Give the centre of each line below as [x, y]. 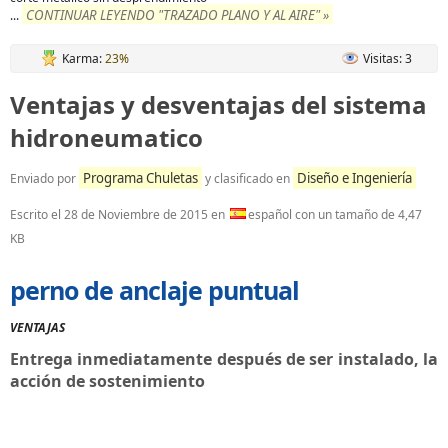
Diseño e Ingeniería [354, 178]
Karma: [83, 58]
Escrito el [37, 214]
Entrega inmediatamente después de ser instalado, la [224, 359]
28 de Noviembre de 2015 [136, 214]
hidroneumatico [106, 137]
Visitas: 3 [387, 58]
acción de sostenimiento [107, 381]
